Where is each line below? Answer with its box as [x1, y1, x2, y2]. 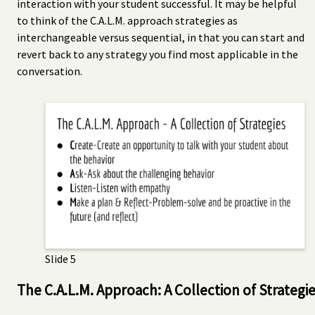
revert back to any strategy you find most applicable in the [17, 46, 298, 61]
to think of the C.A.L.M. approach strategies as [17, 13, 238, 27]
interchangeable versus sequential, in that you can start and [17, 30, 304, 44]
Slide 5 [45, 251, 76, 266]
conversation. [17, 63, 82, 78]
